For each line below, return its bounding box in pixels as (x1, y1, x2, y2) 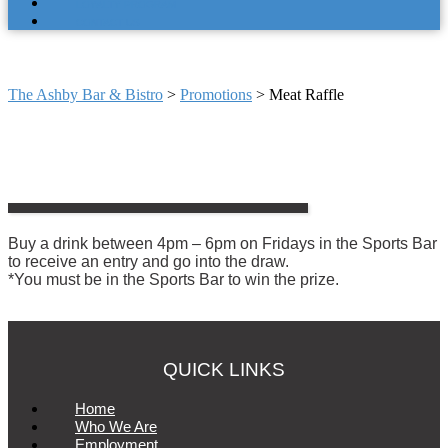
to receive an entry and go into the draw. (8, 252, 289, 270)
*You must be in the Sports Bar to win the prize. (8, 270, 339, 288)
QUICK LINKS (163, 359, 285, 381)
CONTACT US (76, 17, 140, 28)
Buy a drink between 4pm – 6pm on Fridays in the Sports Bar (8, 234, 437, 252)
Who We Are (75, 418, 157, 436)
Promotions (180, 86, 252, 104)
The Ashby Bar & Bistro (8, 86, 163, 104)
